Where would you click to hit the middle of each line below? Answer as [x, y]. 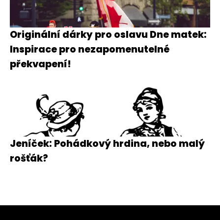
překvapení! [41, 64]
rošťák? [29, 158]
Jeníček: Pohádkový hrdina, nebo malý [107, 143]
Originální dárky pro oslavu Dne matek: [108, 34]
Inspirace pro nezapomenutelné [90, 49]
